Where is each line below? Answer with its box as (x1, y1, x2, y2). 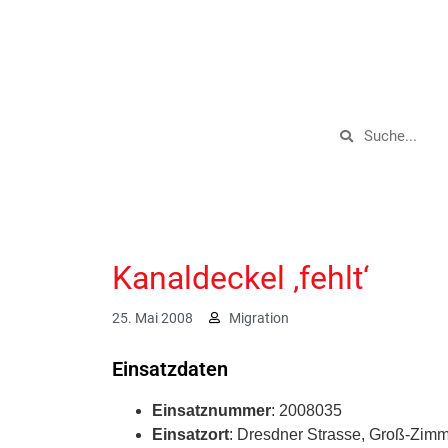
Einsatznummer (152, 401, 271, 419)
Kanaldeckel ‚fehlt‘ (112, 258, 369, 297)
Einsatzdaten (112, 356, 228, 381)
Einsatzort (152, 425, 229, 443)
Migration (229, 309, 289, 326)
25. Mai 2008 (112, 309, 193, 326)
